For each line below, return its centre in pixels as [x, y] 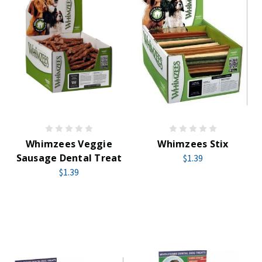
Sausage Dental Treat [69, 158]
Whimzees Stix [193, 144]
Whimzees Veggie [69, 144]
